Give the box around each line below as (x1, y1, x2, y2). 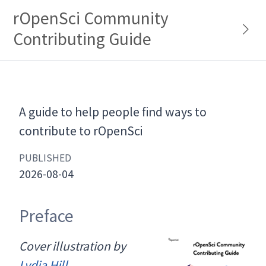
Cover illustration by (19, 237, 126, 254)
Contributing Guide (12, 27, 151, 50)
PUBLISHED (19, 151, 72, 164)
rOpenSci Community (12, 7, 169, 29)
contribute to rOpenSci (19, 122, 143, 139)
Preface (19, 204, 74, 227)
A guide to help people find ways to (19, 103, 207, 120)
